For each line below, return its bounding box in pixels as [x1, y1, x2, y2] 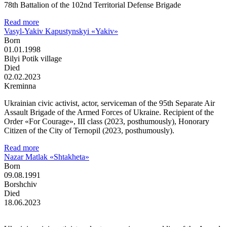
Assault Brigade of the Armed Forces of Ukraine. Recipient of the [4, 107, 214, 117]
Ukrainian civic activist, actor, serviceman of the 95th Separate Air [4, 98, 215, 107]
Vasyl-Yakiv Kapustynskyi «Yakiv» [4, 26, 118, 35]
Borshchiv [4, 179, 37, 188]
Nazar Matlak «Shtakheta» [4, 152, 89, 161]
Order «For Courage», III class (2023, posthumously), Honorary [4, 117, 209, 126]
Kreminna [4, 81, 36, 90]
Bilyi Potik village [4, 54, 62, 63]
